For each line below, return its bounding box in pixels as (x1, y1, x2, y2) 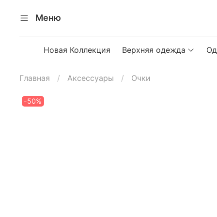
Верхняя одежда (122, 45, 186, 55)
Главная (19, 73, 50, 83)
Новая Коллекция (44, 45, 111, 55)
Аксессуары (67, 73, 114, 83)
